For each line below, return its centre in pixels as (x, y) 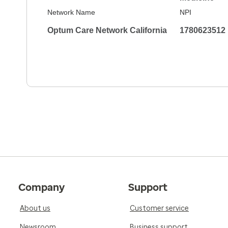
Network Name (71, 12)
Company (41, 187)
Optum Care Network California (107, 30)
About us (35, 208)
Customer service (159, 208)
